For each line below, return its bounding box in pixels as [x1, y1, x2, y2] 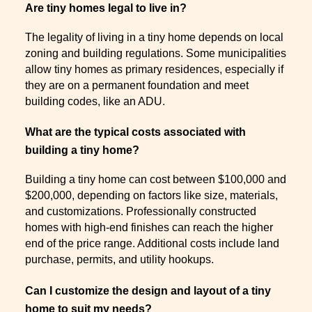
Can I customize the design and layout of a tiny [25, 284, 271, 297]
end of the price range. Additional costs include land [25, 237, 279, 249]
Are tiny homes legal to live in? [25, 1, 187, 14]
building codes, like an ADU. [25, 95, 165, 107]
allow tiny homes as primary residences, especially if [25, 63, 283, 75]
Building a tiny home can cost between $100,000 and [25, 173, 286, 185]
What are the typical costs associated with [25, 126, 246, 139]
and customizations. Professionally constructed [25, 205, 256, 217]
